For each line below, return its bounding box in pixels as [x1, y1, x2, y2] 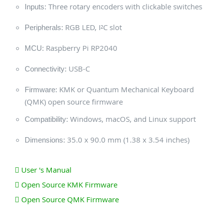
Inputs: [25, 2, 46, 11]
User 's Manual [19, 165, 72, 175]
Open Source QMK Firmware [19, 194, 119, 205]
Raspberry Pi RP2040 [44, 43, 117, 53]
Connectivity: [25, 65, 67, 74]
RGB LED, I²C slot [63, 22, 122, 33]
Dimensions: [25, 136, 65, 145]
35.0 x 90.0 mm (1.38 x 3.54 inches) [65, 135, 189, 145]
